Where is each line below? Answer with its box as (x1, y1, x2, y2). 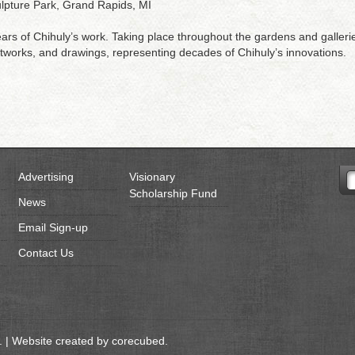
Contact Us (17, 246, 74, 259)
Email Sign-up (17, 221, 88, 234)
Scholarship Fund (128, 187, 217, 200)
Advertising (17, 170, 74, 183)
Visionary (128, 170, 175, 183)
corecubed (111, 334, 165, 347)
